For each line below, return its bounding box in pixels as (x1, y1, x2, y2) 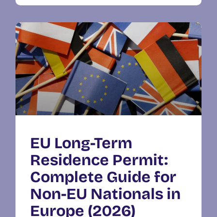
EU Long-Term (30, 133, 132, 153)
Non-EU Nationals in (30, 184, 181, 203)
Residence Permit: (30, 150, 168, 170)
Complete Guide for (30, 167, 176, 186)
